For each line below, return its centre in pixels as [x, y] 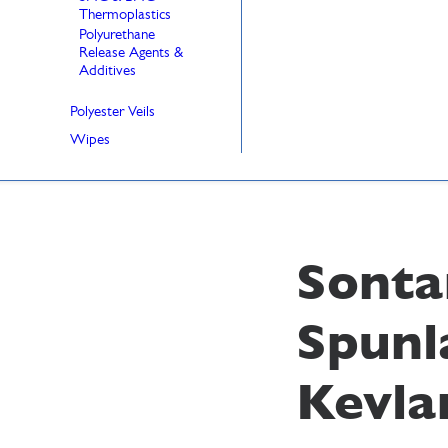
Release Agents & [131, 52]
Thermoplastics [125, 14]
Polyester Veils [112, 111]
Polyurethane [121, 34]
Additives [107, 70]
